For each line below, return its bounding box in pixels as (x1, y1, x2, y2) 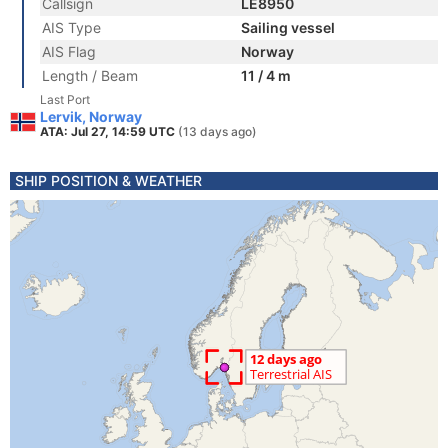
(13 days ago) (178, 124, 257, 139)
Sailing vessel (241, 19, 335, 36)
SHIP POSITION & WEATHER (15, 172, 202, 189)
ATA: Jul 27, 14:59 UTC (40, 124, 178, 139)
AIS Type (42, 19, 101, 36)
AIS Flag (42, 43, 96, 60)
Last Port (40, 92, 90, 107)
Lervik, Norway (40, 108, 142, 125)
